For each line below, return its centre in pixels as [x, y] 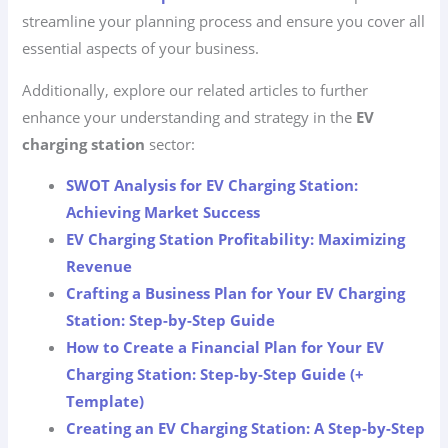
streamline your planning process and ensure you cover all [224, 20]
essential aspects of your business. [141, 47]
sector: [170, 143]
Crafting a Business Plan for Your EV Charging [236, 293]
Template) [105, 401]
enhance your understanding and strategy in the [189, 116]
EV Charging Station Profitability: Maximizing [236, 239]
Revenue [99, 266]
